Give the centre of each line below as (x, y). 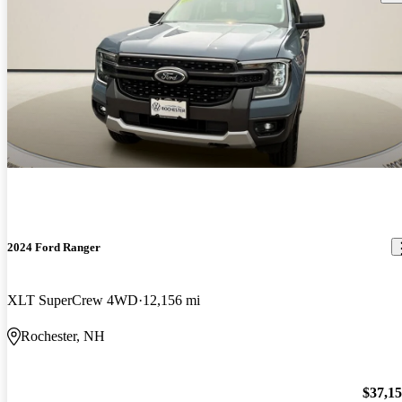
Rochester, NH (63, 336)
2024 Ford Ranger (54, 247)
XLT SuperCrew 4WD (73, 300)
